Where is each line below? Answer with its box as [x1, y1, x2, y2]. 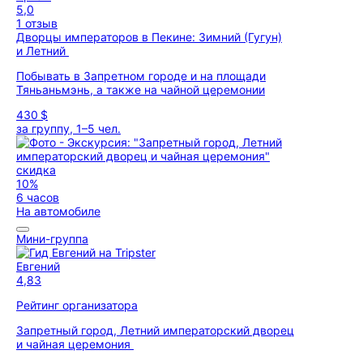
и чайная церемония [16, 337, 134, 351]
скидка [16, 163, 56, 177]
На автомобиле [16, 204, 100, 218]
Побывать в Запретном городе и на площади [16, 69, 266, 83]
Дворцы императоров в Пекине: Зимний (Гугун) [16, 30, 282, 44]
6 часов [16, 190, 59, 204]
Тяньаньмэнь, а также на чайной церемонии [16, 83, 265, 96]
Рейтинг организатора [16, 298, 138, 312]
